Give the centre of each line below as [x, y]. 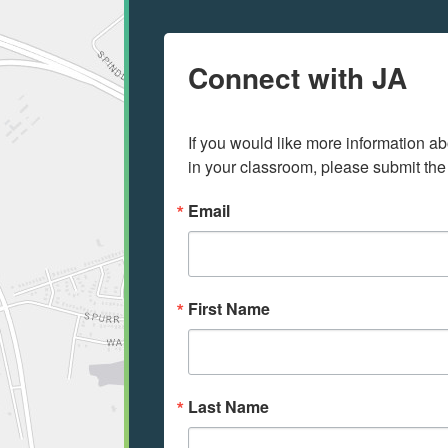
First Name [229, 309]
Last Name [228, 407]
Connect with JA [297, 78]
